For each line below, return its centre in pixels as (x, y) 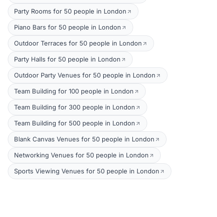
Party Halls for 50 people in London (67, 59)
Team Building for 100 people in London (74, 91)
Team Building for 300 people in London (75, 107)
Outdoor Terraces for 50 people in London (78, 43)
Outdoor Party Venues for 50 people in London (85, 75)
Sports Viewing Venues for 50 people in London (87, 171)
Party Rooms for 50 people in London (70, 11)
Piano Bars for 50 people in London (68, 27)
